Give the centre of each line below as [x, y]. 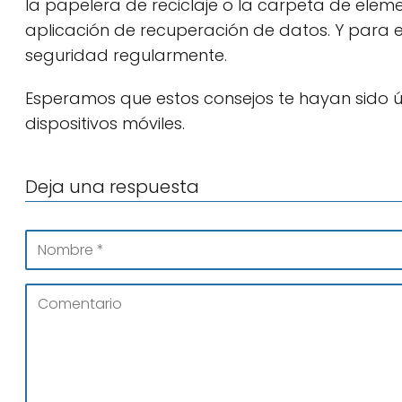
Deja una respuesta [112, 187]
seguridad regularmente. [126, 55]
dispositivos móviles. [105, 123]
